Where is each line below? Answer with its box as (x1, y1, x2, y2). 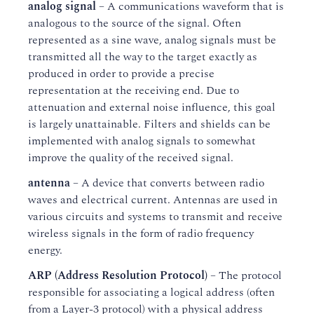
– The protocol (207, 267, 282, 284)
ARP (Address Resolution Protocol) (28, 267, 207, 284)
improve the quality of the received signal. (28, 149, 233, 166)
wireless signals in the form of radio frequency (28, 225, 254, 242)
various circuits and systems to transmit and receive (28, 208, 282, 225)
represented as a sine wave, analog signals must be (28, 32, 276, 48)
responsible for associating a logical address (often (28, 284, 275, 301)
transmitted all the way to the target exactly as (28, 48, 257, 65)
